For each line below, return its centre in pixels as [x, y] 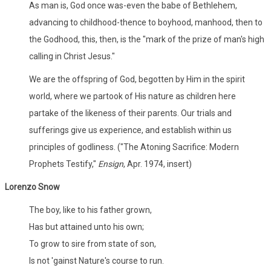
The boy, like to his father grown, [90, 210]
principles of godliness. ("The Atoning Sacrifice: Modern [134, 147]
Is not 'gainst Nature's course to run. [96, 260]
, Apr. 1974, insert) [158, 164]
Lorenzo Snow [32, 187]
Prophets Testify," [64, 164]
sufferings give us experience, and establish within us [130, 130]
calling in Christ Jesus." [72, 56]
